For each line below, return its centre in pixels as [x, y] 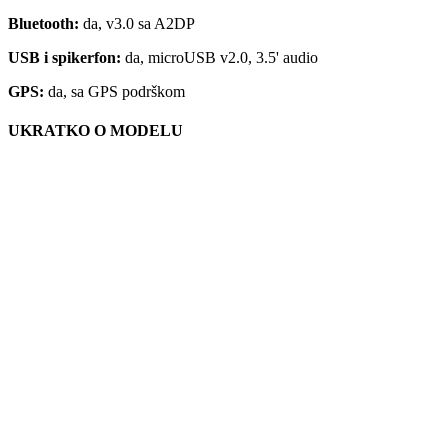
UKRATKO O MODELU [95, 131]
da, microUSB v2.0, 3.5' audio [219, 58]
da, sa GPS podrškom [114, 92]
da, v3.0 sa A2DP [137, 24]
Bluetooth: [43, 24]
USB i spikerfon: [64, 58]
